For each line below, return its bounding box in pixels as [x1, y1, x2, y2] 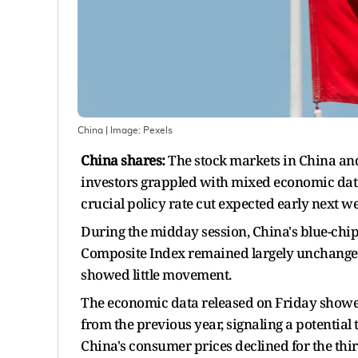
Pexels [143, 125, 173, 135]
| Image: [103, 125, 143, 135]
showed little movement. [81, 265, 232, 284]
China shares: [81, 150, 168, 169]
